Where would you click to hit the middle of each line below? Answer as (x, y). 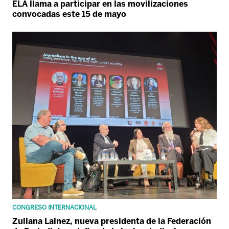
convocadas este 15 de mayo (69, 14)
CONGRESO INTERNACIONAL (54, 208)
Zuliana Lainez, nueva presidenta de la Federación (112, 221)
